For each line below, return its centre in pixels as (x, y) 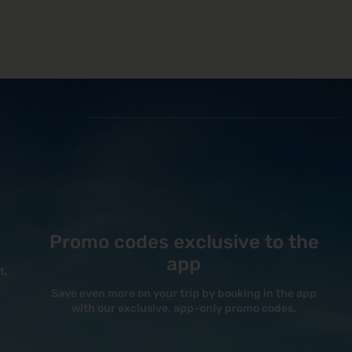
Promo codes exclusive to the (184, 242)
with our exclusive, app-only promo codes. (184, 309)
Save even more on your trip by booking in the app (184, 294)
